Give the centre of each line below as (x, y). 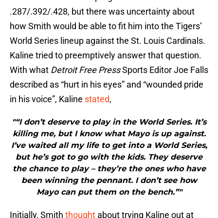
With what (30, 70)
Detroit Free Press (85, 70)
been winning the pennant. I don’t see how (109, 181)
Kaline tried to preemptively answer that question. (106, 55)
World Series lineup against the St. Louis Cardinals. (108, 41)
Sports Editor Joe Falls (164, 70)
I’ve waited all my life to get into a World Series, (109, 145)
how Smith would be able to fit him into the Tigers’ (106, 26)
